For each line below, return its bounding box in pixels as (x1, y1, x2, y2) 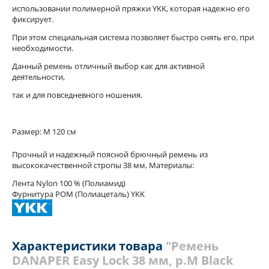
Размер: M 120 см (12, 126, 76, 137)
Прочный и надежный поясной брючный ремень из (12, 149, 208, 160)
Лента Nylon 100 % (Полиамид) (12, 178, 125, 189)
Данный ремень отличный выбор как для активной (12, 61, 207, 71)
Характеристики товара (12, 237, 166, 254)
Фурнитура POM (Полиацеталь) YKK (12, 189, 145, 199)
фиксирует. (12, 14, 53, 25)
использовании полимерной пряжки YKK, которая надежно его (12, 3, 250, 14)
